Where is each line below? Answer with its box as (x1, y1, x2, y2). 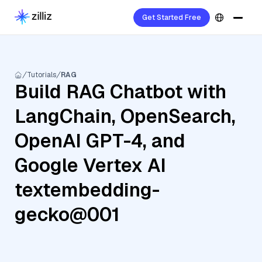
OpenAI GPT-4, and (15, 129, 185, 153)
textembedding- (15, 178, 160, 202)
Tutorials (27, 70, 56, 80)
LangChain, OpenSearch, (15, 104, 236, 128)
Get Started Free (142, 13, 201, 22)
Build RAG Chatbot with (15, 80, 226, 104)
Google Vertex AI (15, 153, 166, 177)
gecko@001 (15, 202, 120, 226)
